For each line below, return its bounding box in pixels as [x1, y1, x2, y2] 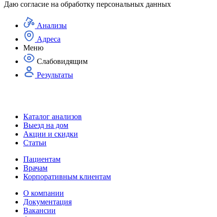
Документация [23, 197, 72, 206]
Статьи [23, 138, 46, 147]
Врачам [23, 163, 47, 172]
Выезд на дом [23, 121, 68, 129]
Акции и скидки [23, 129, 78, 138]
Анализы [37, 21, 67, 30]
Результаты [37, 70, 73, 79]
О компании [23, 188, 64, 197]
